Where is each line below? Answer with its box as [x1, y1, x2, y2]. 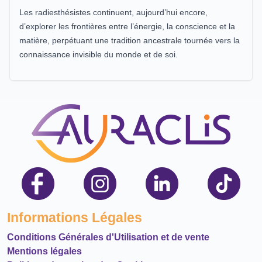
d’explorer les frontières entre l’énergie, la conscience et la [19, 21, 235, 31]
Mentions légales [7, 246, 82, 256]
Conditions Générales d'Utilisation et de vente [7, 232, 209, 242]
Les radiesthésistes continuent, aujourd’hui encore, [19, 7, 208, 17]
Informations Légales [7, 209, 142, 225]
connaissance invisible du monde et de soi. [19, 49, 178, 59]
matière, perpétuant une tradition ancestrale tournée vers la [19, 35, 240, 45]
